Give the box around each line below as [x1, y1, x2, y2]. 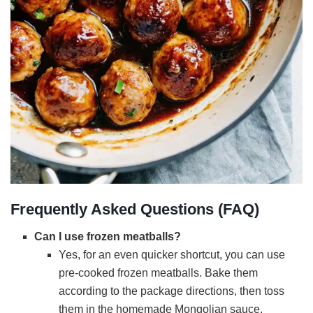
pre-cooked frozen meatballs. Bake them [58, 266, 258, 279]
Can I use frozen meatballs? [34, 230, 182, 242]
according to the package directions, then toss [58, 284, 284, 297]
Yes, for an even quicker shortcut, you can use [58, 248, 285, 261]
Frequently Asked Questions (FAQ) [10, 200, 259, 218]
